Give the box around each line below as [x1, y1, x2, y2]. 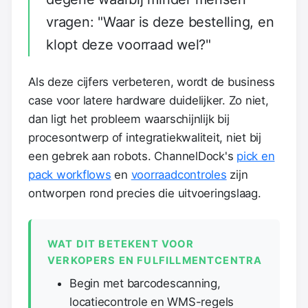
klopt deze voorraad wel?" [46, 36, 211, 53]
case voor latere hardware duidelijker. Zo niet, [28, 93, 269, 107]
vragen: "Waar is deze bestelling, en [46, 13, 274, 30]
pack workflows [28, 167, 111, 181]
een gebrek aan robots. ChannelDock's [28, 148, 237, 163]
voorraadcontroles [131, 167, 227, 181]
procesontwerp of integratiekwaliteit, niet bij [28, 130, 261, 144]
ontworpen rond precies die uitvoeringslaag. [28, 186, 261, 200]
